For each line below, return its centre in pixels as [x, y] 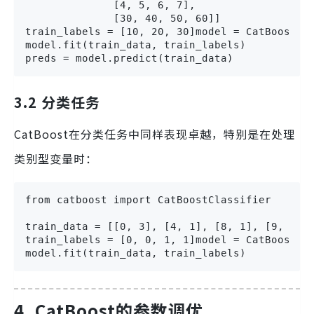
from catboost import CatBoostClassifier [148, 200]
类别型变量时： [56, 159]
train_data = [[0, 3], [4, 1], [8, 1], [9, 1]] [167, 227]
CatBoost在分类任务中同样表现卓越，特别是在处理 [155, 134]
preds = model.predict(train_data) [129, 59]
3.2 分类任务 [57, 102]
